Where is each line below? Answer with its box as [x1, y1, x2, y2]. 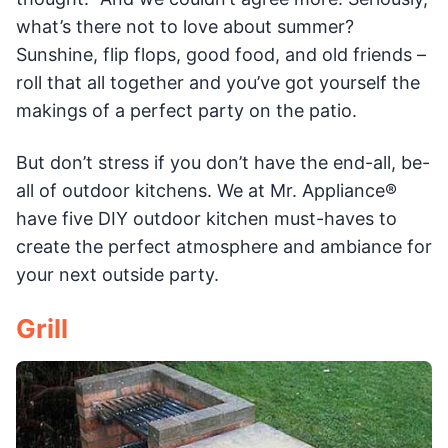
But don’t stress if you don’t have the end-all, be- [16, 152, 430, 173]
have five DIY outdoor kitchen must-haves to [16, 208, 397, 229]
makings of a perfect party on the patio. [16, 100, 357, 121]
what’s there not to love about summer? [16, 16, 354, 37]
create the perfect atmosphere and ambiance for [16, 236, 432, 257]
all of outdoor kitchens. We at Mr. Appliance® [16, 180, 397, 201]
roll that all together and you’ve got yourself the [16, 72, 420, 93]
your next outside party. [16, 264, 219, 285]
